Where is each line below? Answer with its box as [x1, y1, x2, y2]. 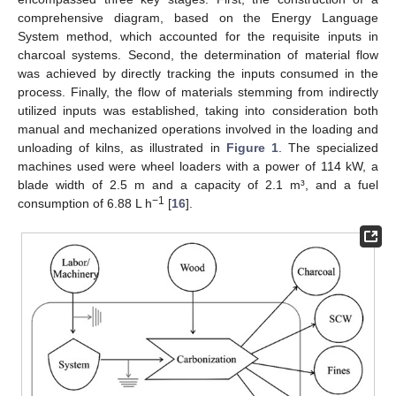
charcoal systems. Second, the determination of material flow [18, 47, 378, 62]
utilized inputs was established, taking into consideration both [18, 103, 378, 118]
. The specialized [278, 140, 379, 155]
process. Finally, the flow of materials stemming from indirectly [18, 84, 378, 99]
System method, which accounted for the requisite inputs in [18, 28, 378, 43]
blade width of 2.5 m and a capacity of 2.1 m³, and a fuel [18, 177, 378, 192]
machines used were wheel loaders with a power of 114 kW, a [18, 158, 378, 173]
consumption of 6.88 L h [18, 195, 152, 210]
